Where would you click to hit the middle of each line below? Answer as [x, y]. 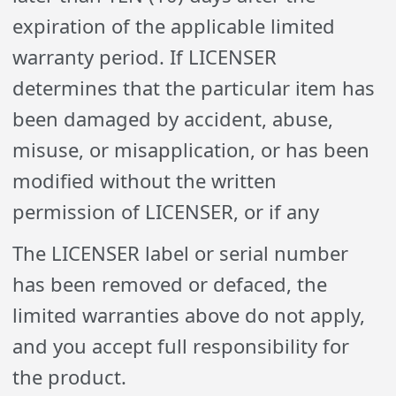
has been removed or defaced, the [170, 284]
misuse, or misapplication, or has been [191, 149]
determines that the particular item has [194, 88]
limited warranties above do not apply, [189, 315]
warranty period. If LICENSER [145, 57]
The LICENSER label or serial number [181, 253]
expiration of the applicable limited [174, 26]
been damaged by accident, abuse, [173, 118]
